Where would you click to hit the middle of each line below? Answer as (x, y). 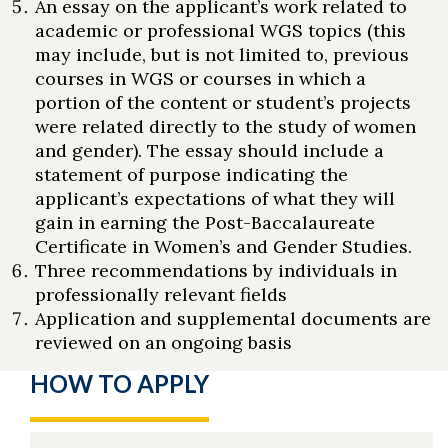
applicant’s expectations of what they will (215, 199)
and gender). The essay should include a (209, 151)
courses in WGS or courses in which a (200, 79)
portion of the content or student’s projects (223, 103)
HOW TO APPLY (119, 384)
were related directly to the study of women (225, 127)
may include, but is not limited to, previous (222, 55)
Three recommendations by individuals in (216, 271)
